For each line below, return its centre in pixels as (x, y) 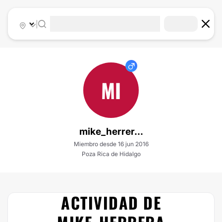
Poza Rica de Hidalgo (111, 154)
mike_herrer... (111, 132)
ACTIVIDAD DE (111, 202)
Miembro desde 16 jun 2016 (111, 144)
